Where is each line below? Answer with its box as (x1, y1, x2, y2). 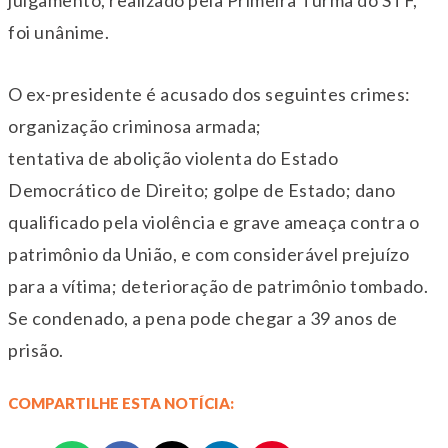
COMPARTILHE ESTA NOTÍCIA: (8, 394, 234, 413)
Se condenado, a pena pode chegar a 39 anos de (8, 307, 398, 330)
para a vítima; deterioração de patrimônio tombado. (8, 275, 428, 298)
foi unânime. (8, 21, 109, 44)
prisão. (8, 339, 64, 362)
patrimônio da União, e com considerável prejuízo (8, 243, 409, 266)
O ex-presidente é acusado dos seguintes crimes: (8, 83, 411, 106)
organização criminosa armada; (8, 115, 262, 138)
